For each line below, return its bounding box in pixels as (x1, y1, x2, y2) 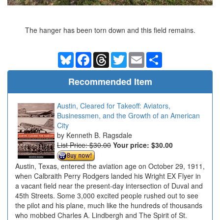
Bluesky (74, 51, 98, 61)
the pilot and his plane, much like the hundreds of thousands (15, 200, 202, 211)
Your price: (113, 140, 151, 150)
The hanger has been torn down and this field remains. (25, 25, 195, 35)
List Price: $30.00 (57, 140, 111, 150)
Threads (109, 51, 135, 61)
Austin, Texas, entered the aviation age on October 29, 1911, (15, 161, 205, 171)
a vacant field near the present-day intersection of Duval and (15, 181, 203, 191)
